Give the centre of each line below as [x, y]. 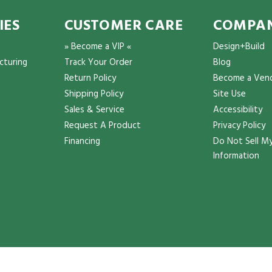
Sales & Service [94, 110]
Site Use [229, 94]
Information [236, 156]
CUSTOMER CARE [123, 26]
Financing [82, 141]
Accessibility [237, 110]
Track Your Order [98, 63]
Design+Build [239, 47]
